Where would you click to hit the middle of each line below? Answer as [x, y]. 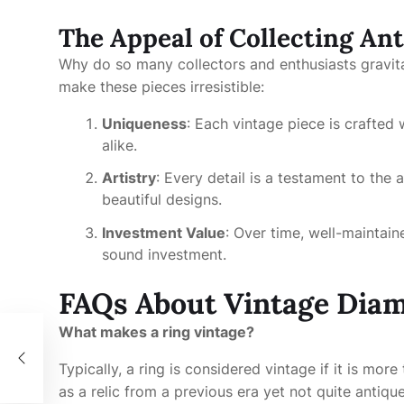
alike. [119, 145]
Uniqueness [144, 123]
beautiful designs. [162, 200]
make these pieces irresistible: [161, 86]
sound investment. [164, 255]
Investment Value [164, 233]
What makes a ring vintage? [156, 332]
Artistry [129, 178]
